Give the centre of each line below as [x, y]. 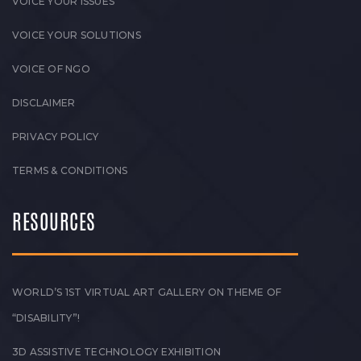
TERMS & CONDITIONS [70, 170]
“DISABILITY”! [46, 317]
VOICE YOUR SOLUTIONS [77, 35]
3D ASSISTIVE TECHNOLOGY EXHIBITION [117, 351]
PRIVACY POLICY [56, 136]
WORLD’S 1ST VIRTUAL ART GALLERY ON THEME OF [147, 292]
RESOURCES [54, 221]
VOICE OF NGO [51, 68]
